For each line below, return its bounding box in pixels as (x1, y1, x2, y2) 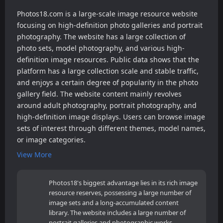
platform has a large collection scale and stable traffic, (17, 66, 199, 76)
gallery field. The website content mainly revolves (17, 89, 182, 99)
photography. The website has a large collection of (17, 32, 186, 41)
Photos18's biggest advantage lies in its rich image (49, 178, 198, 187)
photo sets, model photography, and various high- (17, 43, 185, 53)
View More (17, 150, 52, 159)
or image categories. (17, 135, 86, 144)
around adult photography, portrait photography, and (17, 101, 197, 110)
